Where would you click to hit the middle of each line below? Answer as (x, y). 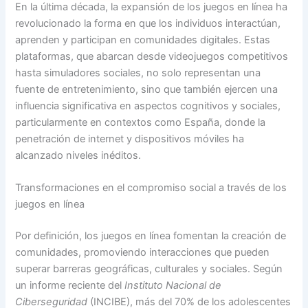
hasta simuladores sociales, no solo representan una (138, 73)
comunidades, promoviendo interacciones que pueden (143, 252)
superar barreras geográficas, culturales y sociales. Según (149, 268)
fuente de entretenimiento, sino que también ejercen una (147, 89)
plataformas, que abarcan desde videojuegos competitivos (152, 56)
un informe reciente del (70, 285)
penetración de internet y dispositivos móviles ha (130, 139)
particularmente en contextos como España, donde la (141, 122)
